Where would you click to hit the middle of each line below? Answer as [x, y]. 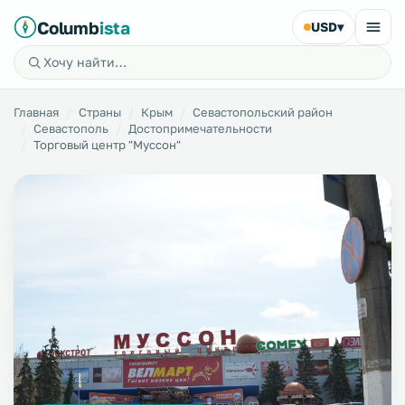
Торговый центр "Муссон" [107, 145]
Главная [36, 112]
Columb [68, 27]
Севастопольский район [263, 112]
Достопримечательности [200, 128]
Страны [100, 112]
